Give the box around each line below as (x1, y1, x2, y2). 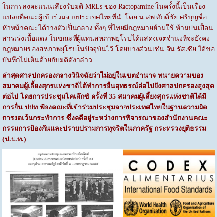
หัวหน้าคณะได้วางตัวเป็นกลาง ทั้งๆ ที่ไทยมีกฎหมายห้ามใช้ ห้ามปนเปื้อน (2, 24, 213, 31)
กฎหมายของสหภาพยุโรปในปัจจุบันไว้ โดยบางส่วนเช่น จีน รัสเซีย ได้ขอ (2, 45, 215, 53)
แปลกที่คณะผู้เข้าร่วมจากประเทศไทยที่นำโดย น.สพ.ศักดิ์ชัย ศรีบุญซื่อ (2, 13, 207, 21)
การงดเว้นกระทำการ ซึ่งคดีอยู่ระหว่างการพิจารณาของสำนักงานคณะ (2, 114, 208, 122)
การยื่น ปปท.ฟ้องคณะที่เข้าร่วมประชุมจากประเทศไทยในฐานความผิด (2, 103, 207, 111)
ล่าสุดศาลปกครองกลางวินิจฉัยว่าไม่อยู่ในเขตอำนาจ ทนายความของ (2, 71, 203, 79)
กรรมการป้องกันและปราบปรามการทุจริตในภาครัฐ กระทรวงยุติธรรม (2, 124, 206, 132)
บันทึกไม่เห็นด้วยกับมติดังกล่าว (2, 56, 92, 63)
